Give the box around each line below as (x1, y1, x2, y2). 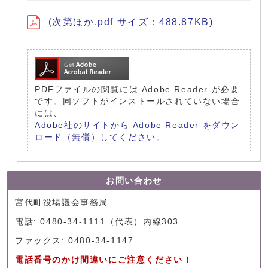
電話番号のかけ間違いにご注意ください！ (15, 255, 193, 265)
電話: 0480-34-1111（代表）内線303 (15, 217, 179, 227)
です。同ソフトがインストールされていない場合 (35, 97, 240, 106)
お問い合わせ (106, 176, 162, 186)
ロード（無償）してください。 (35, 133, 166, 142)
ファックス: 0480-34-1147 (15, 236, 134, 246)
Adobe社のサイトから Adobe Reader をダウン (35, 121, 240, 130)
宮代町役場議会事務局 (15, 198, 108, 208)
